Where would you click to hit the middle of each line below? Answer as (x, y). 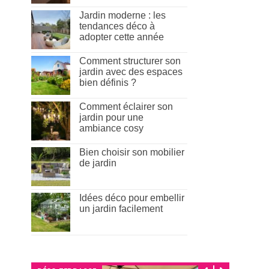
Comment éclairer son (126, 107)
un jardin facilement (121, 209)
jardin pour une (111, 118)
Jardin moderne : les (122, 16)
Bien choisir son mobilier (131, 153)
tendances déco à (117, 26)
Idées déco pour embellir (131, 198)
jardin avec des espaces (131, 72)
